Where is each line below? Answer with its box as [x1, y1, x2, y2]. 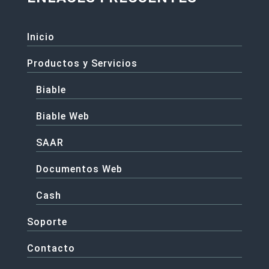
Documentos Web [35, 163, 122, 175]
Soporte [26, 216, 67, 228]
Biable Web [35, 110, 89, 122]
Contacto [26, 242, 75, 254]
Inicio [26, 31, 55, 43]
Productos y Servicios [26, 57, 138, 69]
